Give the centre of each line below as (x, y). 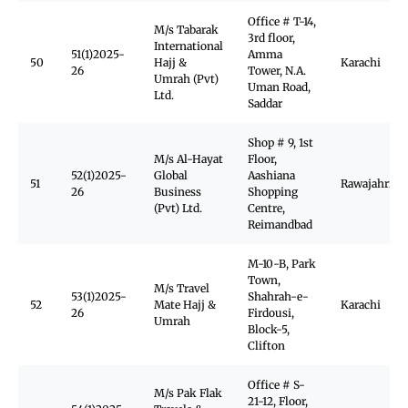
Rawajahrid (370, 184)
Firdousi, (271, 313)
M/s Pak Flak (188, 393)
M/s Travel (182, 288)
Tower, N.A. (277, 71)
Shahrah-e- (278, 296)
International (189, 46)
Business (178, 192)
